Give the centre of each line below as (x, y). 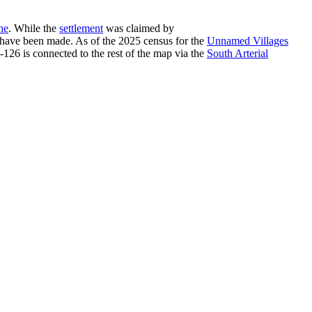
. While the (34, 28)
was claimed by (139, 28)
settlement (81, 28)
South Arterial (237, 53)
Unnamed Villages (248, 40)
